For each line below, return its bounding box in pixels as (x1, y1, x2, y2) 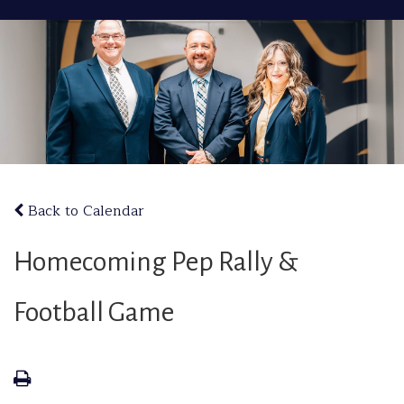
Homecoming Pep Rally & (14, 247, 298, 276)
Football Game (14, 298, 174, 326)
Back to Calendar (23, 199, 144, 223)
